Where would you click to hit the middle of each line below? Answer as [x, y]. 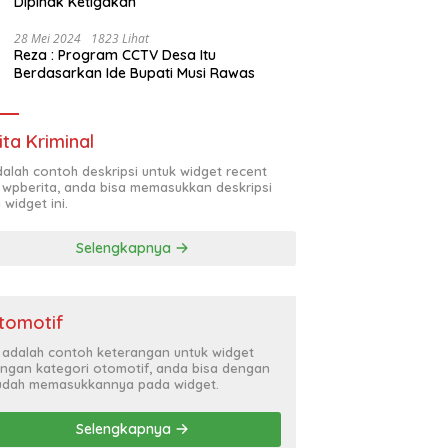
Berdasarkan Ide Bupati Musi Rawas [137, 72]
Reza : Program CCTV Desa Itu [115, 54]
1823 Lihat [120, 38]
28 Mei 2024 [48, 38]
